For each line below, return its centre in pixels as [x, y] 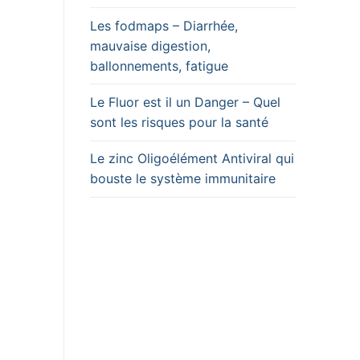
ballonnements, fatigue [159, 65]
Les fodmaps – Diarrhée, [164, 25]
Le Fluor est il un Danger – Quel [185, 102]
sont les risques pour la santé [179, 123]
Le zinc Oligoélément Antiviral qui [192, 159]
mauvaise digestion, [150, 45]
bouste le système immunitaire [183, 179]
